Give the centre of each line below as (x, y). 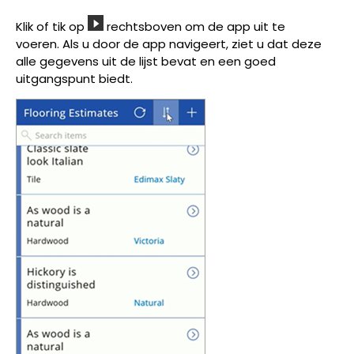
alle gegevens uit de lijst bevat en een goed (146, 61)
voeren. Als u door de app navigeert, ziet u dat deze (169, 43)
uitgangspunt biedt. (76, 78)
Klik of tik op (52, 26)
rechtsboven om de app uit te (194, 26)
